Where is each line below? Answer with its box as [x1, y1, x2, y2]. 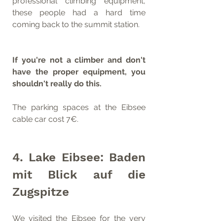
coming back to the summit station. [12, 20, 140, 30]
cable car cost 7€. [12, 114, 78, 124]
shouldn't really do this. [12, 79, 102, 89]
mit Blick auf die [12, 168, 146, 182]
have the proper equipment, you [12, 67, 146, 77]
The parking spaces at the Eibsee [12, 103, 146, 112]
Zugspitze [12, 185, 69, 199]
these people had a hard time [12, 8, 146, 18]
